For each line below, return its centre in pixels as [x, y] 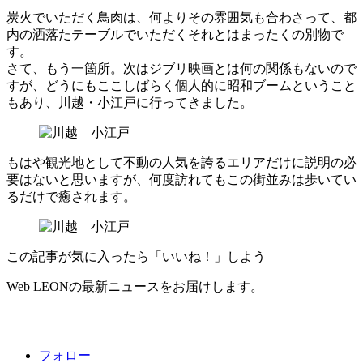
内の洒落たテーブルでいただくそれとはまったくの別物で [175, 34]
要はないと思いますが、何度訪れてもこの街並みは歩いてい [181, 179]
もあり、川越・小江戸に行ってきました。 [130, 102]
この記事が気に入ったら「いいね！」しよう [136, 256]
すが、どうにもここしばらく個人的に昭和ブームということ [181, 85]
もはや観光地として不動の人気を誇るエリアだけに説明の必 [181, 162]
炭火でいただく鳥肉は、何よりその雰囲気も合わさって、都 [181, 17]
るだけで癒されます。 [71, 196]
